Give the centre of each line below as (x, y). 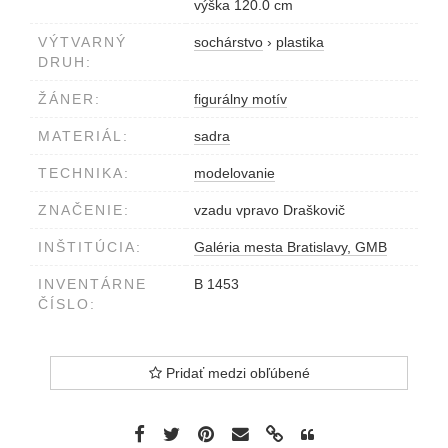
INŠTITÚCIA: (90, 246)
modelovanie (234, 172)
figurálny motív (240, 98)
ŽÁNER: (69, 98)
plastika (300, 41)
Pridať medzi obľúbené (235, 372)
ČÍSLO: (67, 303)
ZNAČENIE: (84, 209)
